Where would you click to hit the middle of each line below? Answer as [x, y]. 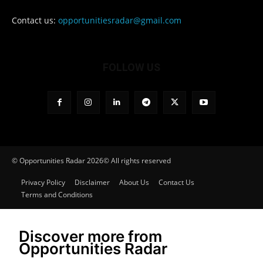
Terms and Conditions [57, 195]
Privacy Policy [43, 183]
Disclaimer [92, 183]
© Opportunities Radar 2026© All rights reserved [91, 161]
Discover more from [90, 237]
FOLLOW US [131, 67]
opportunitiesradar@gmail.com [120, 20]
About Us [134, 183]
